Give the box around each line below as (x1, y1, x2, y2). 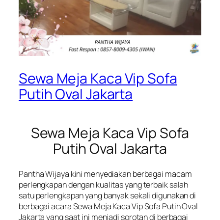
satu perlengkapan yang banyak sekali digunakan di (19, 190, 196, 201)
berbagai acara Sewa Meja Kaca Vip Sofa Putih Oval (19, 201, 198, 212)
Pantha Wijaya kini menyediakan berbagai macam (19, 168, 192, 180)
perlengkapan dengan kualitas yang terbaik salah (19, 179, 189, 191)
